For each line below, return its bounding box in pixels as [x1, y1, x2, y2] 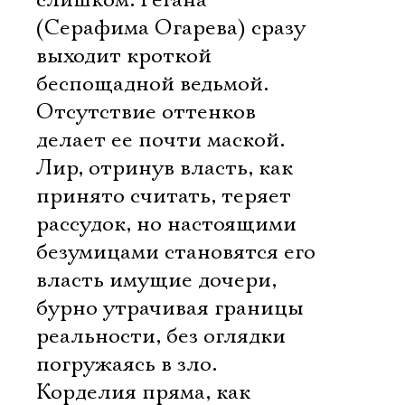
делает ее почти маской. [36, 127, 285, 154]
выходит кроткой [36, 42, 212, 70]
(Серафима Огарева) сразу [36, 14, 306, 42]
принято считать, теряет [36, 183, 291, 210]
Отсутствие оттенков [36, 99, 256, 126]
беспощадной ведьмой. [36, 71, 268, 98]
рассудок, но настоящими [36, 211, 297, 238]
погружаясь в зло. [36, 351, 217, 378]
